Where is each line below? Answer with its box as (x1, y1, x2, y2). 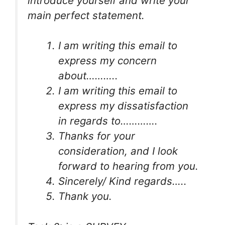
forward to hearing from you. (58, 160, 199, 173)
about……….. (58, 69, 119, 82)
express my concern (58, 54, 157, 67)
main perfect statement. (28, 9, 145, 22)
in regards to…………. (58, 115, 158, 128)
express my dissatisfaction (58, 99, 189, 113)
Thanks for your (58, 130, 136, 143)
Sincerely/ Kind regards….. (58, 175, 187, 188)
